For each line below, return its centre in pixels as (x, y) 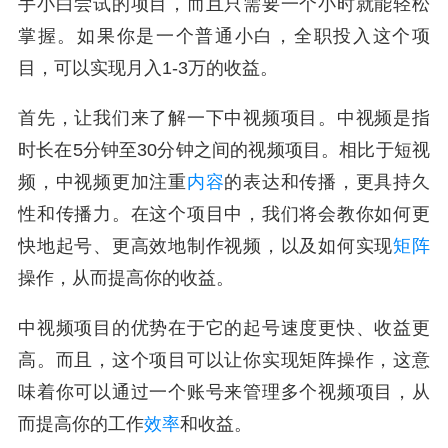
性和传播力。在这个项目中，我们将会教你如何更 (224, 214)
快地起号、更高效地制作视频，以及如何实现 (206, 246)
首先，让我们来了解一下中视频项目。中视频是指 (224, 118)
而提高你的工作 (81, 424)
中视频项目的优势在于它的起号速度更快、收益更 (224, 328)
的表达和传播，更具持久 (327, 182)
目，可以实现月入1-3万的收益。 (148, 68)
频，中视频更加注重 (102, 182)
